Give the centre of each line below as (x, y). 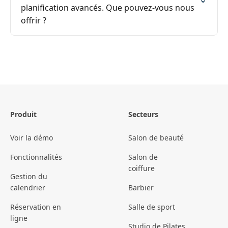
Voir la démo (32, 138)
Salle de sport (152, 207)
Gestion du (29, 177)
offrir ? (34, 20)
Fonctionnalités (36, 157)
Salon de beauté (156, 138)
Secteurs (143, 115)
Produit (23, 115)
